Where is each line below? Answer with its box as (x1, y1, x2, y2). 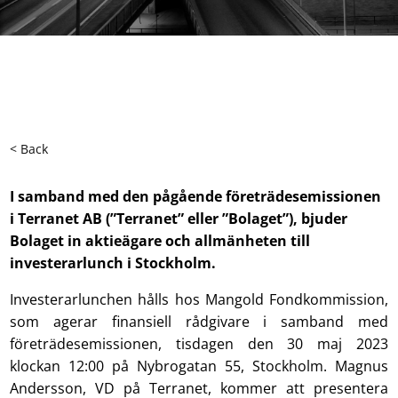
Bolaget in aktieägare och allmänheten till (10, 231, 311, 251)
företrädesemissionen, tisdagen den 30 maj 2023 (10, 334, 388, 354)
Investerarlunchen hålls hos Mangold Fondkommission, (10, 290, 388, 309)
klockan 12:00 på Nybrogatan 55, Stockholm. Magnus (10, 356, 388, 376)
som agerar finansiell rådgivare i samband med (10, 312, 388, 331)
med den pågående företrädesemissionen (88, 187, 382, 206)
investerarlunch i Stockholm (10, 253, 212, 273)
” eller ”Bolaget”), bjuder (178, 209, 348, 228)
